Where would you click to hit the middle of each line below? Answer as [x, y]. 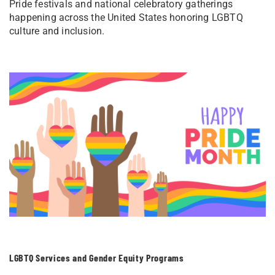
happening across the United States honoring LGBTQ [126, 17]
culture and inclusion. [57, 31]
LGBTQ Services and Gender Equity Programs [97, 257]
